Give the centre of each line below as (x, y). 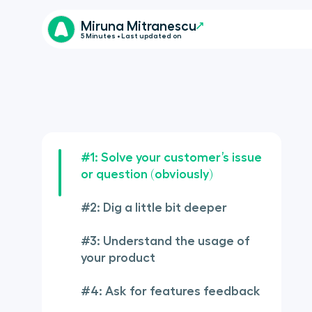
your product (118, 258)
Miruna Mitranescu (139, 26)
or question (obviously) (147, 174)
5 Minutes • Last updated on (132, 36)
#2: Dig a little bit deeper (154, 208)
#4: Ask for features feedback (171, 291)
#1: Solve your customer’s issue (171, 157)
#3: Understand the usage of (165, 241)
